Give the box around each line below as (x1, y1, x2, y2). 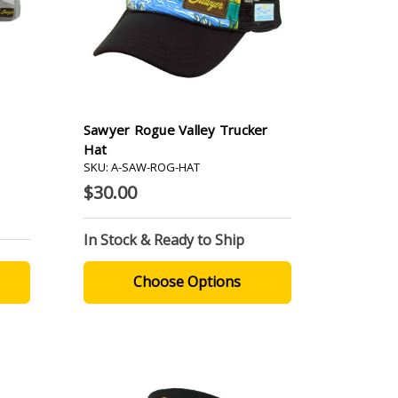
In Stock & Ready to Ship (83, 229, 244, 250)
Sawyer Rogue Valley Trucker (83, 120, 268, 139)
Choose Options (133, 271, 242, 291)
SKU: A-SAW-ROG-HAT (83, 158, 200, 175)
